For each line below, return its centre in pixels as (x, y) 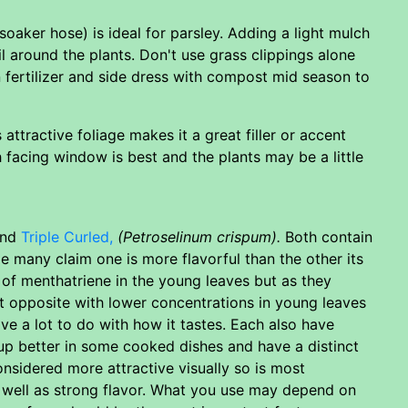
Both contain (326, 236)
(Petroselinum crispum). (199, 236)
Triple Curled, (67, 236)
